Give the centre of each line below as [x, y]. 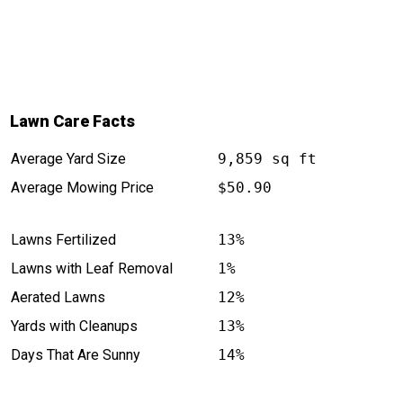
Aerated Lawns [58, 298]
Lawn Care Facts [72, 121]
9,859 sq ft [267, 159]
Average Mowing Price [82, 188]
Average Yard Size [68, 159]
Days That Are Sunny [75, 355]
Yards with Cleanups [74, 327]
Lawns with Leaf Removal [91, 269]
